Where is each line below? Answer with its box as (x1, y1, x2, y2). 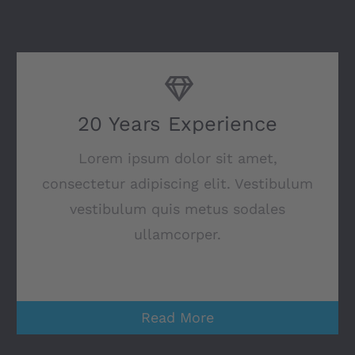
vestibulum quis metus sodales (70, 200, 285, 218)
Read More (141, 309, 214, 326)
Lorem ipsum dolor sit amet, (78, 150, 277, 167)
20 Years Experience (78, 112, 277, 136)
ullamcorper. (134, 226, 221, 243)
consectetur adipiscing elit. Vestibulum (42, 175, 313, 193)
